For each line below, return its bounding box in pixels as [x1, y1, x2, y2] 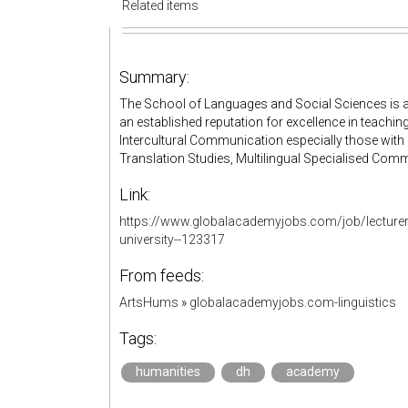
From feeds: [119, 266, 204, 285]
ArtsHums [119, 295, 178, 310]
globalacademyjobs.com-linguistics [189, 295, 396, 310]
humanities [136, 364, 200, 379]
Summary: [119, 67, 189, 87]
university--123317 [119, 232, 225, 247]
